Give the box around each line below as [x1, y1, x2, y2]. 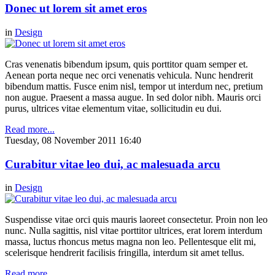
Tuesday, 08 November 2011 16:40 [5, 134, 141, 145]
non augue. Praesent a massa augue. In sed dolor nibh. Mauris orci [5, 91, 261, 103]
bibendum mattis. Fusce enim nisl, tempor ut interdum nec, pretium [5, 80, 263, 91]
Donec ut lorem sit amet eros [5, 2, 147, 15]
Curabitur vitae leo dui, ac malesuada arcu [5, 157, 220, 171]
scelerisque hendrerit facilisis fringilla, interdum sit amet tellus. [5, 247, 244, 258]
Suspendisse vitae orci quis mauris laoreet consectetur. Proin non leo [5, 214, 268, 225]
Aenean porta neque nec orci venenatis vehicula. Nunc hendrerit [5, 69, 253, 80]
